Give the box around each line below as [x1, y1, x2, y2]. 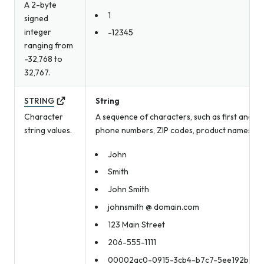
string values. [24, 125, 72, 136]
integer [24, 27, 51, 38]
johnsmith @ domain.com [107, 202, 199, 213]
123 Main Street [107, 219, 165, 230]
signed [24, 13, 48, 24]
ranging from [24, 40, 73, 51]
